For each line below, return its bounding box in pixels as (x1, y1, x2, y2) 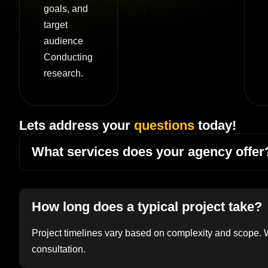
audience (44, 35, 83, 46)
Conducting (44, 51, 93, 62)
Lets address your (19, 117, 134, 133)
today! (194, 117, 236, 133)
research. (44, 68, 83, 78)
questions (134, 117, 194, 133)
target (44, 19, 68, 30)
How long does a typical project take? (32, 199, 262, 214)
